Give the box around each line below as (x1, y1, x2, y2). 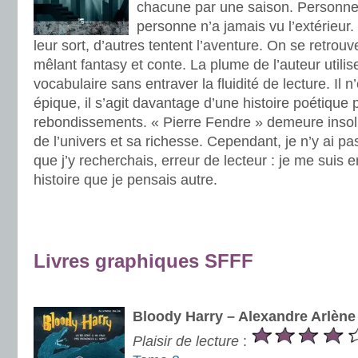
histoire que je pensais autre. (34, 172, 217, 188)
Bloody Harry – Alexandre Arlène (133, 308, 356, 324)
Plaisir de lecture (133, 333, 239, 349)
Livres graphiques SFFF (34, 250, 253, 272)
